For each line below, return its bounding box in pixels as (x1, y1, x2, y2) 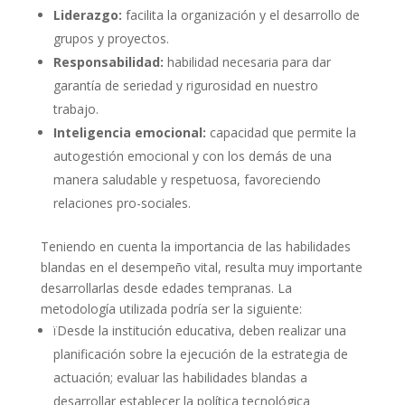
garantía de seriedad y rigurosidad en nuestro (52, 76, 318, 94)
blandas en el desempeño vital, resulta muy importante (40, 258, 363, 276)
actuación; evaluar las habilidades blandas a (52, 368, 307, 386)
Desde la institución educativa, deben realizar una (56, 321, 346, 339)
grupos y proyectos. (52, 29, 169, 47)
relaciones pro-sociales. (52, 193, 191, 212)
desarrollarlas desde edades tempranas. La (40, 278, 292, 297)
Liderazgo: (52, 5, 126, 24)
